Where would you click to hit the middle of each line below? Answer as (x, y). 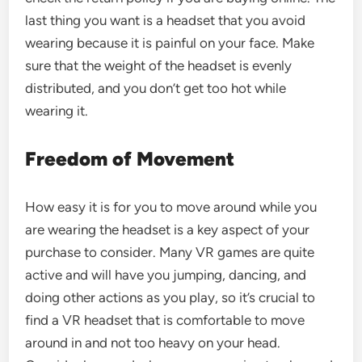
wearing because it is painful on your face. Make (170, 43)
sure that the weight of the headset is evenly (159, 65)
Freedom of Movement (130, 159)
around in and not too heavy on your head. (153, 343)
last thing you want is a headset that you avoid (166, 20)
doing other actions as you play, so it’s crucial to (170, 297)
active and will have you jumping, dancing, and (166, 275)
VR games (227, 252)
